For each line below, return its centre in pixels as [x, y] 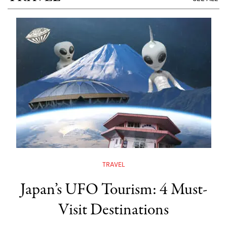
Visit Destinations [113, 211]
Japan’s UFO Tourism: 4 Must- [113, 190]
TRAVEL [113, 165]
